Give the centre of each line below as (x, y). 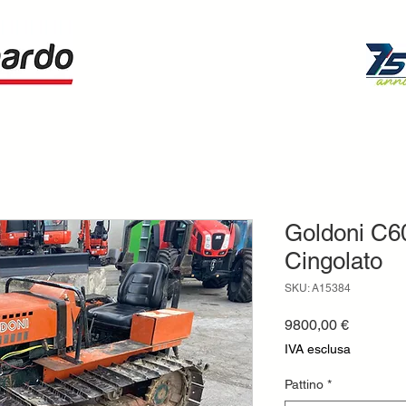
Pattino (304, 384)
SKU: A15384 (318, 288)
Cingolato (333, 261)
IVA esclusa (318, 349)
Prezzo (371, 324)
